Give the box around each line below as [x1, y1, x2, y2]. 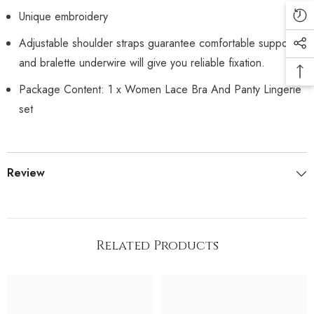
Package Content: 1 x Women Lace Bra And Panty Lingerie [19, 81, 301, 97]
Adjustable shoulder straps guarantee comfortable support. [19, 34, 298, 51]
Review [7, 164, 45, 181]
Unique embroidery [19, 8, 108, 25]
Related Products [95, 236, 219, 254]
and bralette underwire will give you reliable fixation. [19, 54, 265, 71]
